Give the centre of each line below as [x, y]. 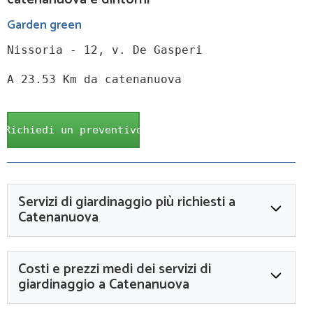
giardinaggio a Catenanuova [104, 285]
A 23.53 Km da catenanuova [94, 80]
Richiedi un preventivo [73, 130]
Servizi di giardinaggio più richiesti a [127, 203]
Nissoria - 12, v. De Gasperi [105, 50]
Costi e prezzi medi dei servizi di [115, 270]
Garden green [44, 26]
